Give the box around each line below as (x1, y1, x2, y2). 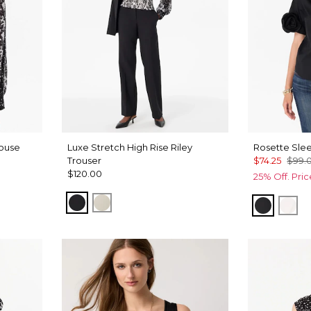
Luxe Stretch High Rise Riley (67, 141, 193, 153)
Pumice (102, 194, 146, 208)
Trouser (67, 154, 102, 166)
